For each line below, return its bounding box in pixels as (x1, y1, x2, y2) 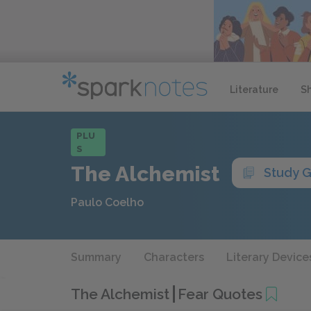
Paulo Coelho (71, 196, 144, 209)
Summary (71, 251, 121, 264)
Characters (144, 251, 204, 264)
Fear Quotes (178, 285, 262, 303)
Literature (230, 83, 278, 95)
